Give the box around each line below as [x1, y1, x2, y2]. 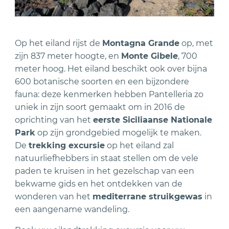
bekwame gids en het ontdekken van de [15, 178, 183, 189]
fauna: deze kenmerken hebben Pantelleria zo [15, 89, 204, 99]
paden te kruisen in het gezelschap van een [15, 166, 195, 176]
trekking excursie [29, 140, 105, 150]
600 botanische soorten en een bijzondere [15, 76, 190, 86]
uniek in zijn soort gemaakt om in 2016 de [15, 102, 186, 112]
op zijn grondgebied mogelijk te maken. [35, 127, 202, 138]
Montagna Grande [102, 38, 180, 48]
